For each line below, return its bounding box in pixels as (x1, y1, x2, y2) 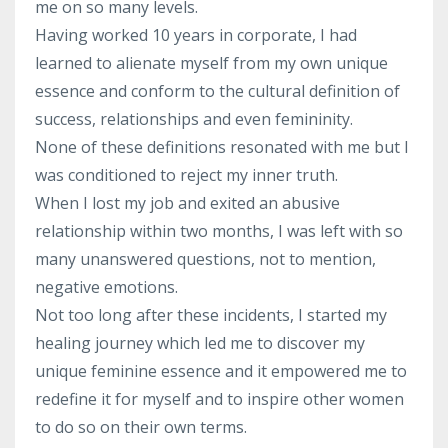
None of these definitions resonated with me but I (35, 136, 409, 159)
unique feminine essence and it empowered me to (35, 360, 407, 383)
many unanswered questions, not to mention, (35, 248, 376, 271)
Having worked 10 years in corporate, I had (35, 24, 357, 47)
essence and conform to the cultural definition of (35, 80, 400, 103)
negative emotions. (35, 276, 178, 299)
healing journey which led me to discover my (35, 332, 365, 355)
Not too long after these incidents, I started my (35, 304, 387, 327)
